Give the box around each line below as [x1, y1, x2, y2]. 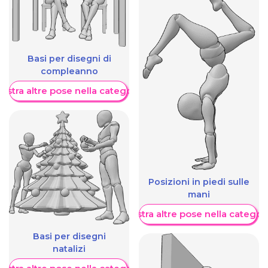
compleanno [40, 65, 98, 77]
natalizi [53, 243, 86, 255]
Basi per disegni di [27, 53, 111, 64]
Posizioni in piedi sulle [148, 176, 249, 187]
